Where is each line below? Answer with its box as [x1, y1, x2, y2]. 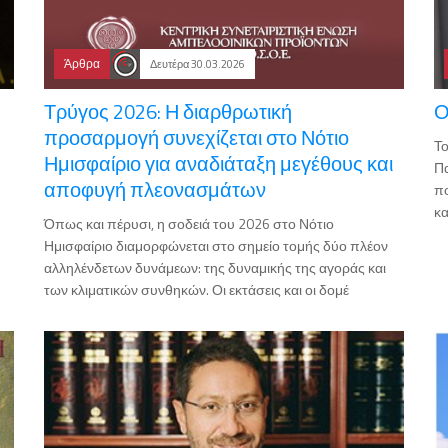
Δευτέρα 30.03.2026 [150, 56, 245, 73]
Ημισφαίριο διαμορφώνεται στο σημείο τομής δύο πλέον [44, 235, 388, 257]
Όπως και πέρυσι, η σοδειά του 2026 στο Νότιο [44, 213, 334, 235]
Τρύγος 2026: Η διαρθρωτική [44, 96, 292, 128]
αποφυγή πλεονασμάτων [44, 174, 266, 206]
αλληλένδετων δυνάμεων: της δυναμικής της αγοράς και [44, 257, 386, 279]
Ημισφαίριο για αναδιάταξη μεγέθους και [44, 148, 393, 180]
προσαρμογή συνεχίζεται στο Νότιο [44, 122, 349, 154]
